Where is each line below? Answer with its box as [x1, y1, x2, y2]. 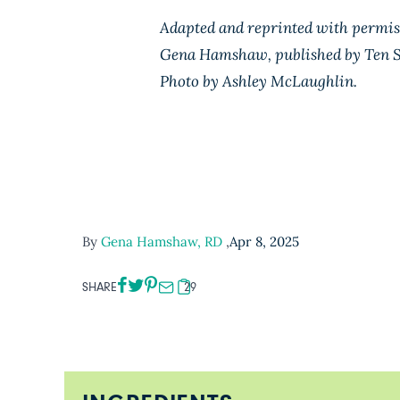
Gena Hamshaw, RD [101, 233, 226, 250]
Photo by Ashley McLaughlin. [160, 71, 357, 91]
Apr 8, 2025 [229, 233, 299, 250]
